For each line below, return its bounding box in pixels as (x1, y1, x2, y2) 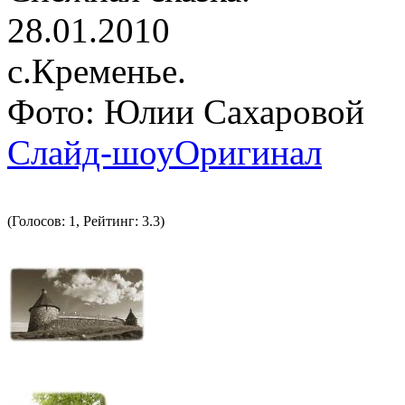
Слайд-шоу (7, 133, 174, 173)
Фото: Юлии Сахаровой (7, 92, 364, 132)
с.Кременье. (7, 52, 186, 91)
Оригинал (174, 133, 322, 173)
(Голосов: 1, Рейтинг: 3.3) (7, 213, 165, 230)
